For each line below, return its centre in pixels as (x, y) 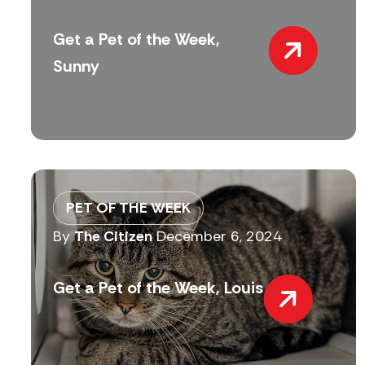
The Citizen (113, 237)
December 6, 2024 (219, 237)
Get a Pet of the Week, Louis (158, 287)
